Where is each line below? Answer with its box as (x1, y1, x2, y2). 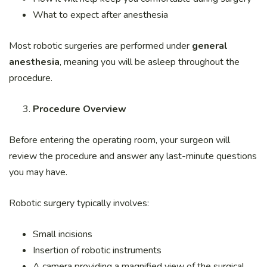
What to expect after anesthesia (33, 8, 168, 22)
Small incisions (33, 228, 92, 241)
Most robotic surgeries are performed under (9, 39, 192, 53)
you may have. (9, 166, 67, 179)
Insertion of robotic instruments (33, 244, 162, 257)
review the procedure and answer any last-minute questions (9, 150, 257, 163)
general (192, 39, 228, 53)
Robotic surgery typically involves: (9, 197, 149, 210)
